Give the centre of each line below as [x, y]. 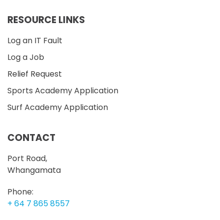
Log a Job [26, 57]
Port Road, [27, 159]
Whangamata [34, 170]
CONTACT [31, 138]
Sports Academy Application [63, 91]
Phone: [20, 192]
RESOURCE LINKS [46, 20]
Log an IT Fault [35, 41]
